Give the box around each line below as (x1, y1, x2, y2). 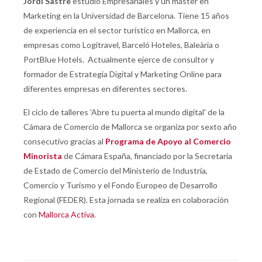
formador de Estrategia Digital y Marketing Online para (23, 69, 222, 80)
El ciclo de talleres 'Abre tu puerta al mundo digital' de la (23, 107, 225, 118)
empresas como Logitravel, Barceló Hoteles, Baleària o (23, 40, 219, 50)
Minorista (23, 151, 62, 161)
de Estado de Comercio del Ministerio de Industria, (23, 166, 208, 176)
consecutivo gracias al (23, 136, 105, 147)
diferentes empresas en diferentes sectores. (23, 84, 187, 94)
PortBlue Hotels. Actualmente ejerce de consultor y (23, 54, 214, 65)
